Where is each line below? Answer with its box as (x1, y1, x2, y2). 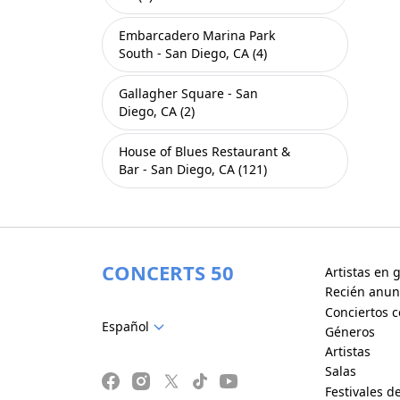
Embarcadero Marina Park (119, 27, 275, 44)
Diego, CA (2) (119, 103, 195, 120)
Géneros (324, 322, 375, 340)
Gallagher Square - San (119, 85, 258, 102)
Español (102, 317, 149, 335)
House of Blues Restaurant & (119, 143, 290, 160)
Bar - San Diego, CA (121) (119, 161, 267, 178)
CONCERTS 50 (102, 259, 234, 286)
